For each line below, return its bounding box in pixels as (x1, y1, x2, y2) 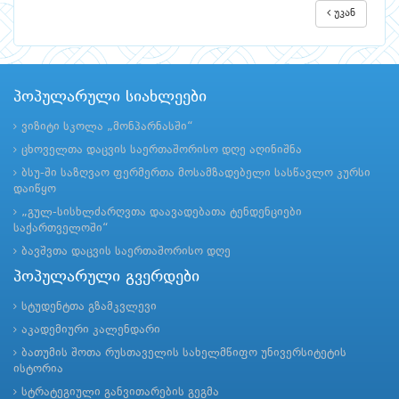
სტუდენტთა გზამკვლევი (21, 301, 157, 313)
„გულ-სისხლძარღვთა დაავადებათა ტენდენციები (21, 207, 302, 219)
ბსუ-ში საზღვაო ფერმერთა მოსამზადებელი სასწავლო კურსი (21, 167, 370, 180)
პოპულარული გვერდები (13, 269, 199, 286)
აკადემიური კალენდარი (21, 324, 160, 337)
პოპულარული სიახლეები (13, 89, 207, 106)
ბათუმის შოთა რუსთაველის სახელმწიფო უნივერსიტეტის (21, 347, 346, 360)
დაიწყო (13, 183, 56, 196)
